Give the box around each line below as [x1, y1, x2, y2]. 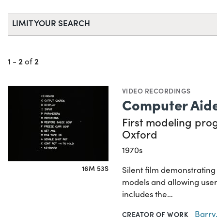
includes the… [122, 188, 173, 200]
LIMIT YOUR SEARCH [12, 17, 90, 29]
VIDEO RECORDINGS [122, 86, 191, 96]
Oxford [122, 126, 157, 142]
